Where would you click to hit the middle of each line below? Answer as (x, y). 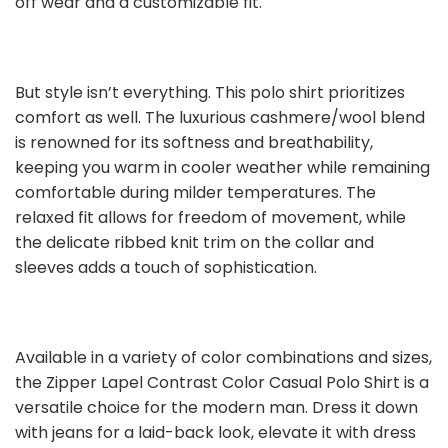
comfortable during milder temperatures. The (195, 193)
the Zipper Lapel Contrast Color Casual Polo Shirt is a (222, 383)
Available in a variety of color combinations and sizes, (223, 358)
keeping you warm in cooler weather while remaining (222, 168)
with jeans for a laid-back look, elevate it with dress (215, 433)
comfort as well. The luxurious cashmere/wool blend (220, 118)
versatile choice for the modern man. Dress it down (216, 408)
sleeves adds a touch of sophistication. (166, 268)
